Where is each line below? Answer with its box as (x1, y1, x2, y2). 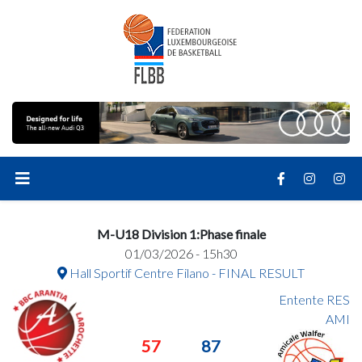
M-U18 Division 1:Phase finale (96, 225, 266, 242)
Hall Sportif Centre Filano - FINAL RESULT (67, 264, 305, 280)
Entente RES (278, 292, 350, 308)
